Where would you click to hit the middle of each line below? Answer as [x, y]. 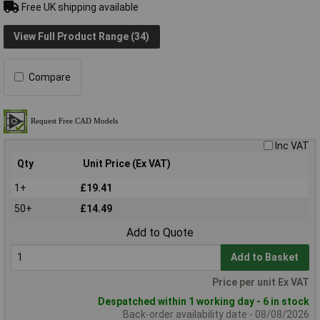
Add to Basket [265, 257]
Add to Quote [160, 233]
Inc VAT [292, 145]
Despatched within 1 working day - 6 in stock [204, 302]
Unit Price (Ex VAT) [127, 163]
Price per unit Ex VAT [261, 282]
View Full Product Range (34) [82, 37]
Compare [50, 77]
